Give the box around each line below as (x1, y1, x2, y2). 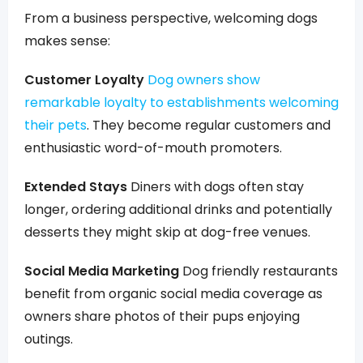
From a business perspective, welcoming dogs (24, 9, 318, 28)
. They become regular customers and (87, 116, 331, 135)
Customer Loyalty (24, 70, 144, 89)
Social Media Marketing (24, 262, 179, 280)
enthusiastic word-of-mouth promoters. (24, 139, 282, 157)
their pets (24, 116, 87, 135)
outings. (24, 330, 73, 348)
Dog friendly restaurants (179, 262, 338, 280)
